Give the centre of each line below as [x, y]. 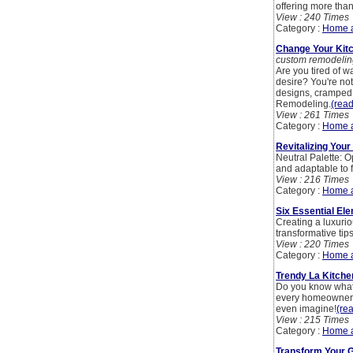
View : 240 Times [312, 18]
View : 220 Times [312, 245]
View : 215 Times [312, 320]
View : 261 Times [312, 115]
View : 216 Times [312, 180]
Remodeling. [303, 104]
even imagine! [306, 309]
